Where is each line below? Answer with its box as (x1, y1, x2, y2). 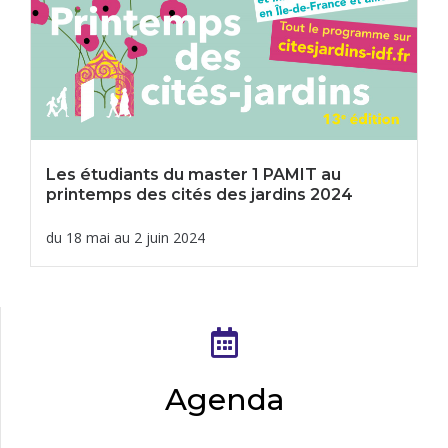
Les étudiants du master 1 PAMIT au (46, 164, 341, 184)
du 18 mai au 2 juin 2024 (46, 227, 205, 247)
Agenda (164, 380, 285, 418)
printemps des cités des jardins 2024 (46, 184, 353, 204)
